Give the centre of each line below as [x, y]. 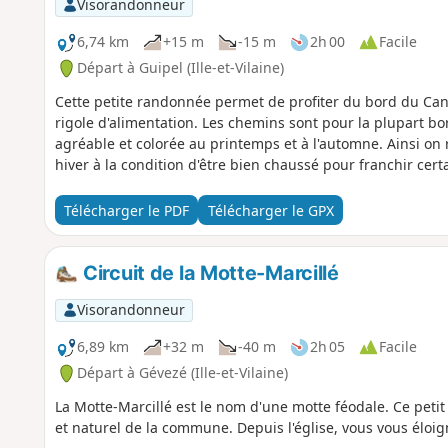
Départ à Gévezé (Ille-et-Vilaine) [182, 373]
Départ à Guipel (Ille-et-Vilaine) [180, 68]
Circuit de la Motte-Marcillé [208, 273]
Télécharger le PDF [126, 210]
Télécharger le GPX [270, 210]
